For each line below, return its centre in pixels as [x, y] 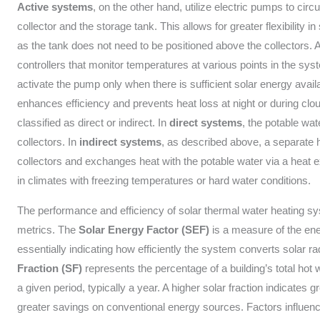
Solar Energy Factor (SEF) [144, 230]
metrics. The [48, 230]
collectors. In [49, 142]
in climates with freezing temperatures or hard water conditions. [164, 181]
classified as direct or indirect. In [94, 123]
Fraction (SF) [50, 269]
